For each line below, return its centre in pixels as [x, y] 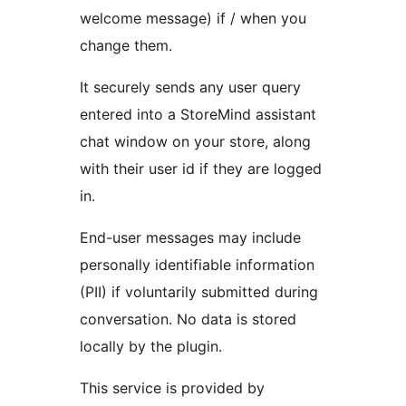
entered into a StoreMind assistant [198, 115]
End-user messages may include [190, 238]
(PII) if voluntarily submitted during [199, 292]
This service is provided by [172, 388]
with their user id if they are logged [201, 169]
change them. [126, 46]
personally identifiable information [197, 265]
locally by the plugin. [151, 347]
